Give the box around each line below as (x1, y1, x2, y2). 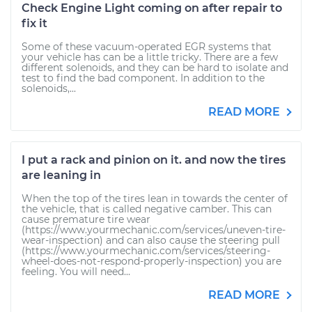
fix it (22, 17, 47, 30)
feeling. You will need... (22, 265, 130, 278)
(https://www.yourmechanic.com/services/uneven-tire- (22, 224, 286, 236)
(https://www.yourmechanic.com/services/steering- (22, 244, 270, 257)
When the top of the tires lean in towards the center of (22, 192, 288, 205)
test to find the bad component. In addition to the (22, 72, 265, 84)
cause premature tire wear (22, 213, 150, 226)
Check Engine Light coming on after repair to (22, 1, 282, 15)
